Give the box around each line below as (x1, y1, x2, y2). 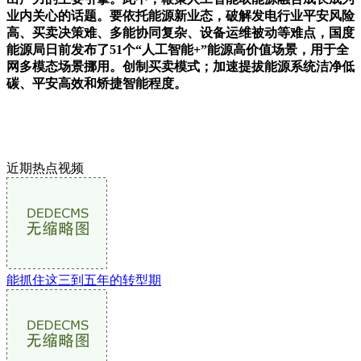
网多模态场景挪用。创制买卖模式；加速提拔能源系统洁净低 (6, 59, 355, 73)
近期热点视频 (6, 160, 84, 175)
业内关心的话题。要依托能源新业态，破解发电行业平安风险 (6, 8, 355, 23)
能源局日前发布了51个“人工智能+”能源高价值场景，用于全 (6, 42, 349, 56)
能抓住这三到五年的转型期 (6, 272, 161, 287)
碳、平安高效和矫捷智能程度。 (6, 76, 187, 90)
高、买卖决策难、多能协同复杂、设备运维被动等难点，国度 (6, 25, 355, 39)
